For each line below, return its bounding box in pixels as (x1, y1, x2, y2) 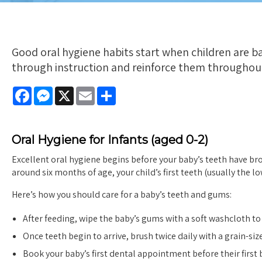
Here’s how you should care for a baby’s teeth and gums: (12, 188, 232, 201)
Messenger (53, 85, 96, 97)
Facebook (32, 85, 70, 97)
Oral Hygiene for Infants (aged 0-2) (12, 133, 208, 147)
